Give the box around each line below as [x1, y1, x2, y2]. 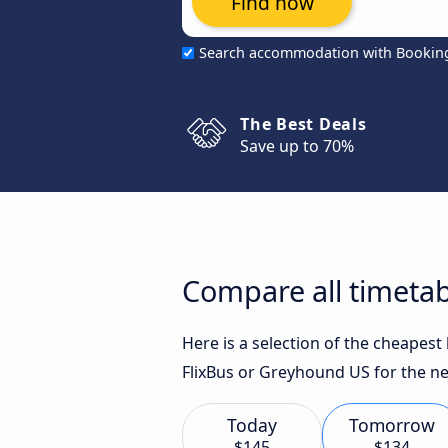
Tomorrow [349, 413, 435, 437]
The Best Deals [240, 113, 367, 135]
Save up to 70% [240, 135, 354, 157]
